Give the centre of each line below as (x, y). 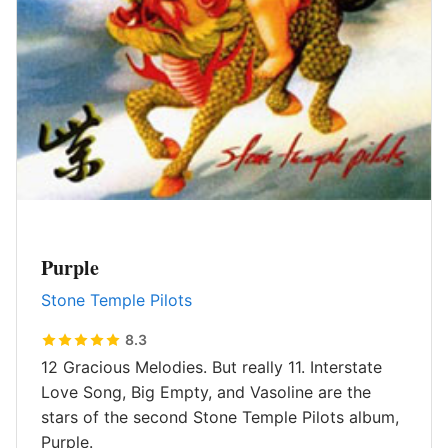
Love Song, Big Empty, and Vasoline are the (206, 392)
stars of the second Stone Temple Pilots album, (220, 417)
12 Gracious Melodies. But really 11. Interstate (211, 367)
